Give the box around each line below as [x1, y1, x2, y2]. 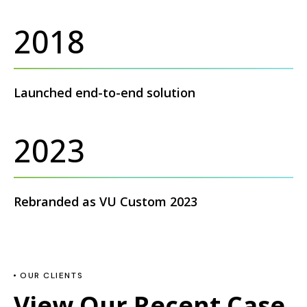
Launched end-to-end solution [14, 84, 195, 101]
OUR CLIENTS [20, 269, 84, 281]
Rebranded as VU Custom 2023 [14, 193, 197, 210]
